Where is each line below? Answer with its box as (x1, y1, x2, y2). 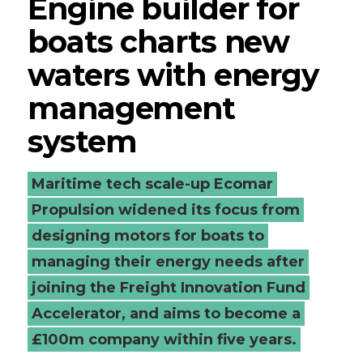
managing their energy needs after (32, 252, 305, 271)
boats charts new (28, 23, 290, 60)
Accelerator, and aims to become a (32, 304, 301, 322)
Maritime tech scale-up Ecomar (32, 174, 274, 193)
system (28, 122, 137, 160)
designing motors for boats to (32, 226, 265, 245)
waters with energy (28, 56, 319, 93)
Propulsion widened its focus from (32, 200, 301, 219)
